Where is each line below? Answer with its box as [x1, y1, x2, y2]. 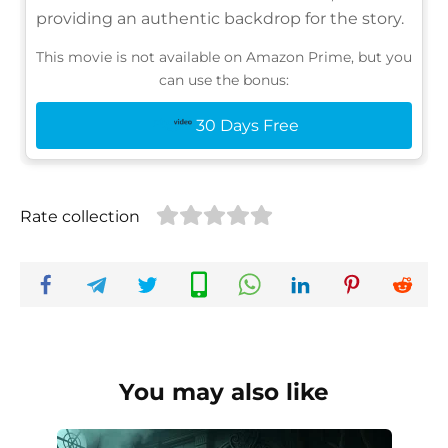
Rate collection [20, 206, 140, 226]
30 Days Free [195, 115, 299, 135]
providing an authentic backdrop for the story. [36, 8, 404, 28]
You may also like [119, 377, 329, 406]
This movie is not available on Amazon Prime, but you [36, 47, 412, 66]
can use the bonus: [159, 70, 289, 89]
